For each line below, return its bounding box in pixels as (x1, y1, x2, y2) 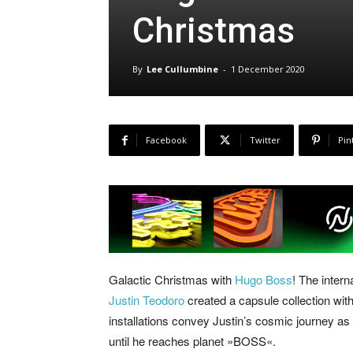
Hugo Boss (235, 271, 292, 288)
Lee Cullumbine (147, 63, 218, 75)
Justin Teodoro (109, 292, 184, 309)
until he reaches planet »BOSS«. (109, 333, 276, 350)
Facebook (146, 134, 187, 146)
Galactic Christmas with (109, 271, 235, 288)
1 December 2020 (231, 63, 305, 75)
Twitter (250, 134, 281, 146)
